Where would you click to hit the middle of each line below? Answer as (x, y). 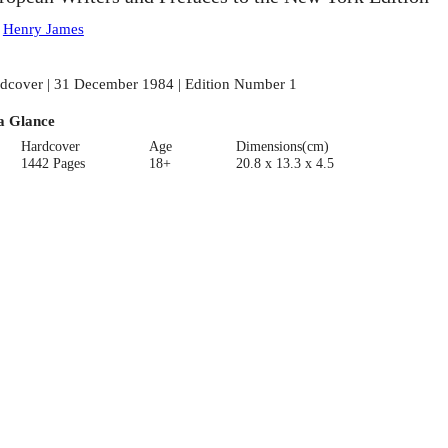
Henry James (43, 29)
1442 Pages (53, 163)
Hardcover (51, 146)
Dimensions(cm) (282, 146)
